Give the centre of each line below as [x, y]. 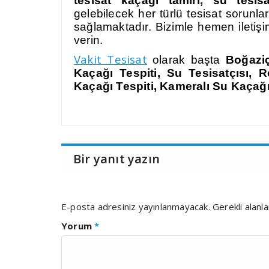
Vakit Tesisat [110, 59]
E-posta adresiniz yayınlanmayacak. [136, 207]
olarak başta [186, 60]
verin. [89, 40]
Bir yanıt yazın [116, 159]
